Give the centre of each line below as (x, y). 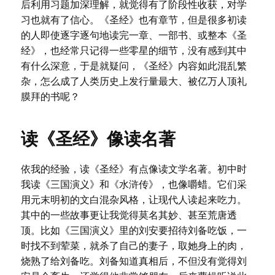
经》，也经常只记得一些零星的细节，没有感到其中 (134, 51)
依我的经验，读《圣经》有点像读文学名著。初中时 (134, 169)
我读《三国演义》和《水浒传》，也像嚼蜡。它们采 (134, 184)
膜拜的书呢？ (50, 97)
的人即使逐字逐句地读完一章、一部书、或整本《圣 (134, 35)
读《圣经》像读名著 (98, 139)
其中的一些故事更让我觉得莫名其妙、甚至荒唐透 (129, 215)
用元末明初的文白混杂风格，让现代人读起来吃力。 (134, 200)
